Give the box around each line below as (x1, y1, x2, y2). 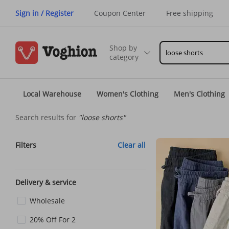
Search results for (15, 112, 78, 122)
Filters (15, 140, 36, 150)
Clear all (117, 140, 146, 150)
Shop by (109, 43, 137, 53)
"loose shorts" (78, 112, 126, 122)
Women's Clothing (97, 89, 158, 99)
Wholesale (30, 196, 65, 205)
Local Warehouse (23, 89, 81, 99)
